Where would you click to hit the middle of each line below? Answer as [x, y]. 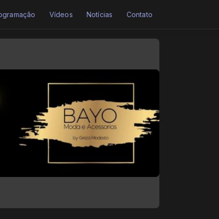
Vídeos [61, 14]
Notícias [99, 14]
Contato [139, 14]
